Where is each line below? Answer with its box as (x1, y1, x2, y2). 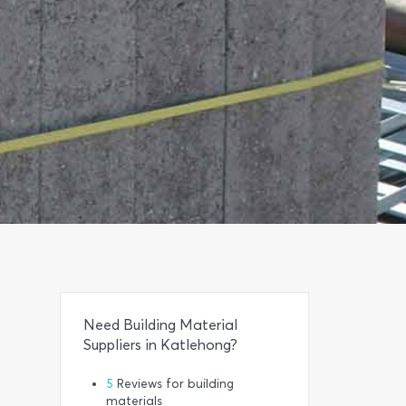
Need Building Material (83, 316, 237, 333)
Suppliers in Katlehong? (83, 336, 237, 353)
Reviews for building (113, 376, 234, 391)
